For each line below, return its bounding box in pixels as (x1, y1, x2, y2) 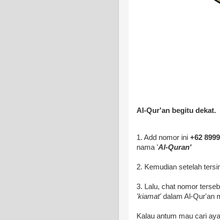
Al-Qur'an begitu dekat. (137, 107, 218, 115)
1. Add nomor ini (137, 134, 190, 142)
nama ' (137, 143, 158, 152)
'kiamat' (137, 192, 163, 201)
